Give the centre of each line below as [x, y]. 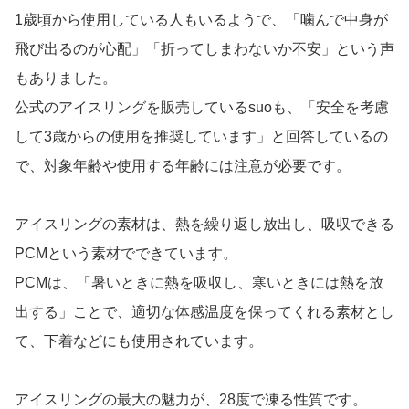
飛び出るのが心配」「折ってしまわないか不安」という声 [204, 49]
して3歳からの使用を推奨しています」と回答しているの [201, 137]
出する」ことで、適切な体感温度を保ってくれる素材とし [204, 312]
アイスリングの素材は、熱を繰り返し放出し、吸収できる [204, 225]
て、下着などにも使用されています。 [139, 341]
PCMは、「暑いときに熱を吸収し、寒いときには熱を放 [199, 283]
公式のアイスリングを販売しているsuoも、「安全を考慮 [202, 108]
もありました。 [66, 79]
